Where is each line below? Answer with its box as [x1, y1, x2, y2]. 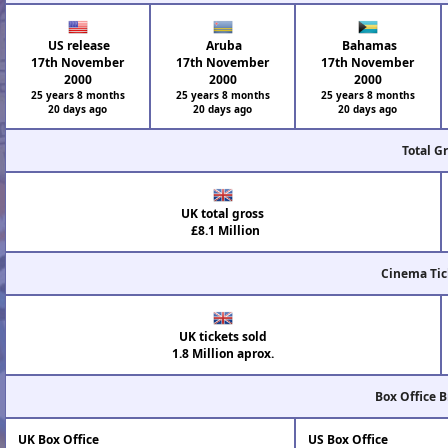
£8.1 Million [185, 221, 261, 239]
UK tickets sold [178, 327, 267, 345]
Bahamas [338, 36, 397, 54]
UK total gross [181, 204, 265, 222]
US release [45, 36, 111, 54]
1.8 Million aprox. [171, 344, 274, 362]
